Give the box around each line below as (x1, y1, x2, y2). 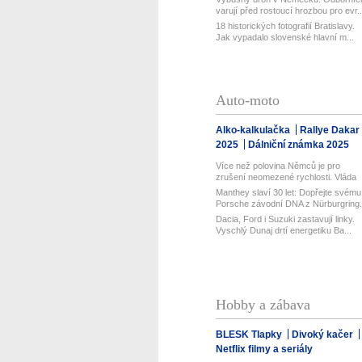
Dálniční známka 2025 (247, 138, 349, 150)
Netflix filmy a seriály (215, 343, 313, 355)
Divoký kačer (291, 328, 356, 340)
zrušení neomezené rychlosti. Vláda (215, 171, 356, 182)
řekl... (215, 183, 238, 193)
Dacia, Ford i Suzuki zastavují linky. (215, 213, 355, 224)
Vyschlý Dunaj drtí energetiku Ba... (215, 225, 351, 235)
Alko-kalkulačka (215, 124, 293, 136)
